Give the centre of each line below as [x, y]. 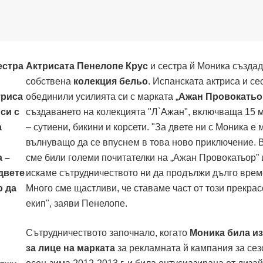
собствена [50, 81]
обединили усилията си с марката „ [102, 96]
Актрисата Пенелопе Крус [87, 66]
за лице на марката [70, 248]
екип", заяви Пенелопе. [77, 203]
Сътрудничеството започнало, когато [108, 232]
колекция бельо [111, 81]
